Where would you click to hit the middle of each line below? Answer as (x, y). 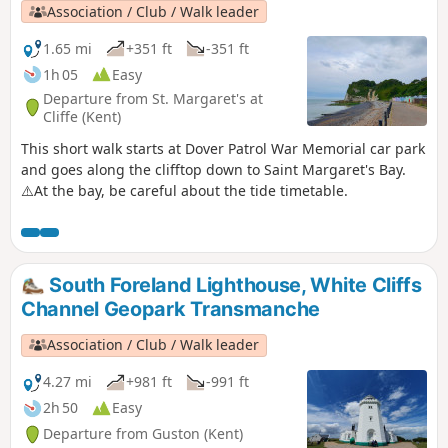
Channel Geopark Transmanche (170, 309)
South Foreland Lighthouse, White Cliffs (233, 285)
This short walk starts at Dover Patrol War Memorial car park (223, 149)
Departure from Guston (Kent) (143, 434)
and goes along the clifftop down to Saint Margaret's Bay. (213, 170)
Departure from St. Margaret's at (153, 98)
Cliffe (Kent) (82, 116)
